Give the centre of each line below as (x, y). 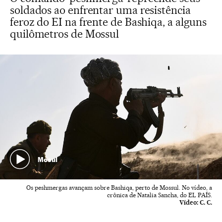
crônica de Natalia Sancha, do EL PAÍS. (160, 195)
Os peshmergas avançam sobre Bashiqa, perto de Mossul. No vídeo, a (119, 188)
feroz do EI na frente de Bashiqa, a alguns (109, 22)
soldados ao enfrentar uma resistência (100, 10)
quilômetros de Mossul (65, 34)
